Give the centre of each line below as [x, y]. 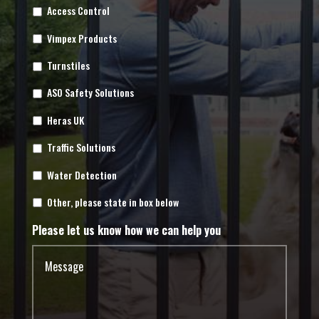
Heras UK [65, 120]
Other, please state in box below [113, 202]
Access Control [78, 11]
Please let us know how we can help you [126, 230]
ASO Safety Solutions [90, 93]
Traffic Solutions [81, 147]
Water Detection [82, 174]
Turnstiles [68, 66]
